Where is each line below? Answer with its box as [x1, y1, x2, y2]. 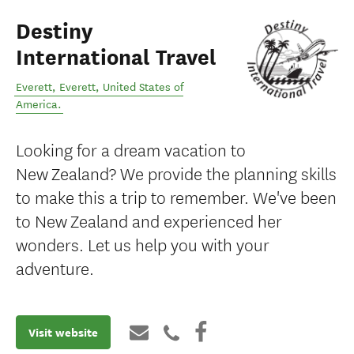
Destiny [16, 18, 93, 45]
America [16, 98, 58, 111]
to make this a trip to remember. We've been [16, 184, 337, 209]
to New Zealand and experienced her [16, 208, 282, 232]
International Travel [16, 44, 217, 71]
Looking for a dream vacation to [16, 137, 246, 161]
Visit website [28, 324, 98, 341]
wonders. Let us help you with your [16, 232, 269, 256]
